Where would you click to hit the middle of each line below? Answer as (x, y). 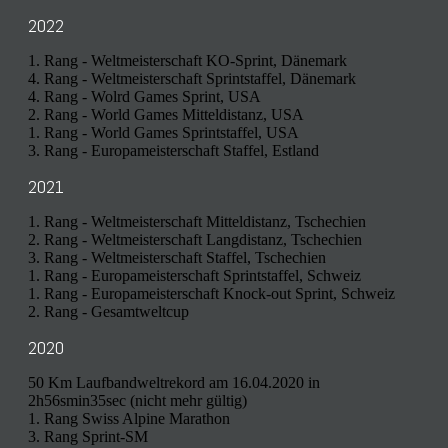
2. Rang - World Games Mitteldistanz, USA (166, 115)
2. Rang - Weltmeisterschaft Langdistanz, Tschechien (195, 240)
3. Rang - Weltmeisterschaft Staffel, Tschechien (177, 258)
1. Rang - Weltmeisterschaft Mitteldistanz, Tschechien (197, 222)
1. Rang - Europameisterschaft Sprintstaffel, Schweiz (194, 276)
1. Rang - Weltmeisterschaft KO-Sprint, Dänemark (187, 61)
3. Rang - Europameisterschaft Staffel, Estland (173, 151)
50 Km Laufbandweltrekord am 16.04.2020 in (174, 383)
